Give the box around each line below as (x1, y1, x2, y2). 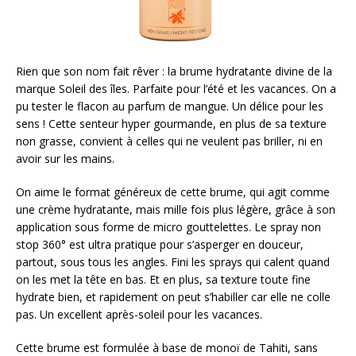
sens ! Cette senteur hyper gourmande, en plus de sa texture (16, 116, 327, 132)
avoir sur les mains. (16, 151, 114, 167)
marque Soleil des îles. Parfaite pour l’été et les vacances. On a (16, 81, 336, 97)
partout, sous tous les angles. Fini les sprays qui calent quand (16, 254, 330, 270)
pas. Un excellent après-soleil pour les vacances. (16, 307, 262, 323)
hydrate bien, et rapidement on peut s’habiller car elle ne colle (16, 289, 331, 305)
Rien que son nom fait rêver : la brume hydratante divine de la (16, 64, 332, 79)
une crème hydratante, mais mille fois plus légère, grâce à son (16, 202, 335, 218)
